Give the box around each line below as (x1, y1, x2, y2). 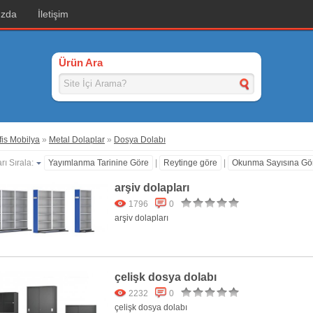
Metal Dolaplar (49, 135, 105, 145)
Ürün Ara (59, 57, 103, 68)
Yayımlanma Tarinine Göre (48, 158, 149, 168)
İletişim (38, 8, 68, 20)
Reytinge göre (163, 158, 217, 168)
